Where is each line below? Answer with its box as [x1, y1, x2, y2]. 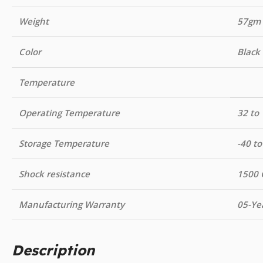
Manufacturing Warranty [19, 198, 124, 210]
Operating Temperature [19, 106, 120, 119]
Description [12, 241, 95, 259]
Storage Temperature [19, 137, 109, 149]
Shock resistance [19, 167, 90, 180]
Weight [19, 15, 49, 27]
